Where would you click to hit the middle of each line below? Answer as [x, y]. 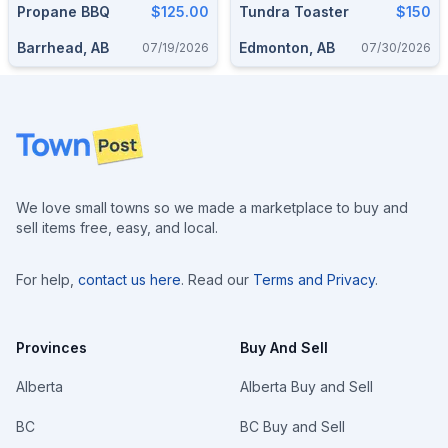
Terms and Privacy [314, 279]
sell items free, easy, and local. [117, 227]
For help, [45, 279]
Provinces [51, 347]
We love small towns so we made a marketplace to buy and [212, 207]
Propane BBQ [63, 11]
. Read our [215, 279]
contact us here [129, 279]
